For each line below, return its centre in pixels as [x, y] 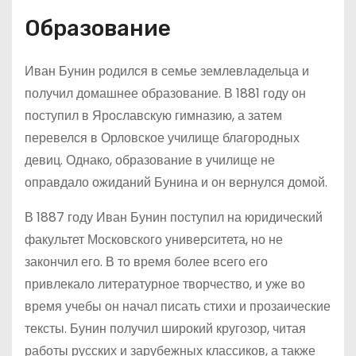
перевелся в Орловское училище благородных [162, 138]
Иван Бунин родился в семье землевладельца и [167, 71]
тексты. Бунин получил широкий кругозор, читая [165, 329]
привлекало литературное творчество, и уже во [165, 284]
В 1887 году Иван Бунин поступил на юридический [174, 217]
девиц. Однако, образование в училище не [150, 160]
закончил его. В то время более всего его [146, 262]
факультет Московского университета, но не [154, 240]
